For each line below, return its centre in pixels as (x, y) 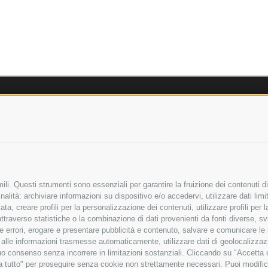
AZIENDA (162, 121)
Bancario (227, 240)
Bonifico (225, 231)
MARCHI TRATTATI (172, 159)
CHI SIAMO (159, 143)
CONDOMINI (161, 174)
